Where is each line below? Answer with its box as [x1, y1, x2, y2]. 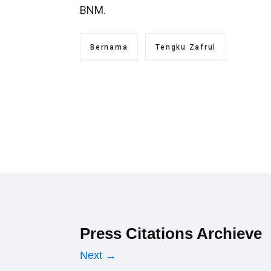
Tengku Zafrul [155, 42, 216, 51]
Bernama [90, 42, 128, 51]
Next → [80, 249, 116, 261]
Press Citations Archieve [80, 224, 262, 243]
